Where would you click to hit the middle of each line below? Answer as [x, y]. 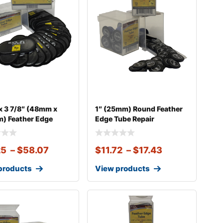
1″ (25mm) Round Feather [139, 109]
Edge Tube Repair [124, 119]
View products [122, 169]
